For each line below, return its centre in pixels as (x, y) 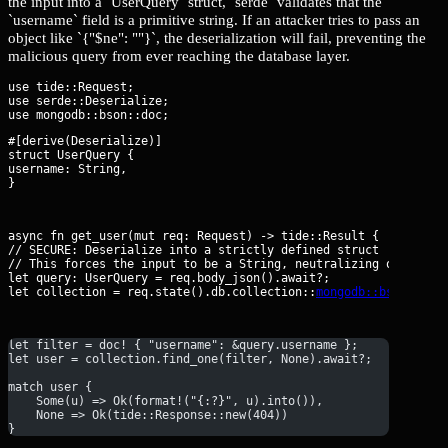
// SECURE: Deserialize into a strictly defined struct (193, 250)
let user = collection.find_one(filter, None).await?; (190, 358)
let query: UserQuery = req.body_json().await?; (169, 278)
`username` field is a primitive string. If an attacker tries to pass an (214, 19)
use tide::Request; (71, 87)
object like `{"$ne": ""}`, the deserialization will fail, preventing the (217, 37)
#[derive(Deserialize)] (85, 141)
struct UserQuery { (71, 155)
